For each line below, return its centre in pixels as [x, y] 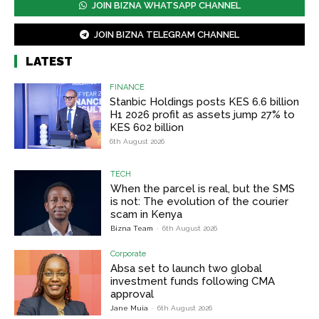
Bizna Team [132, 229]
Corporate [129, 253]
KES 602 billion [147, 128]
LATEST [49, 62]
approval [132, 294]
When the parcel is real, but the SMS [203, 189]
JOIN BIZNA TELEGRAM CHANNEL [167, 35]
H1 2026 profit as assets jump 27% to [203, 115]
